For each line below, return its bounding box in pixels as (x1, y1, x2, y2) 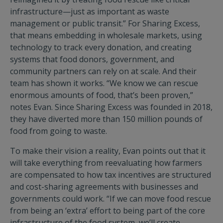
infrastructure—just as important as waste (10, 6, 169, 17)
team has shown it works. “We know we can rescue (10, 78, 198, 89)
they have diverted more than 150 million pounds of (10, 113, 203, 124)
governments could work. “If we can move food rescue (10, 193, 211, 204)
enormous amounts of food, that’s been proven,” (10, 90, 193, 101)
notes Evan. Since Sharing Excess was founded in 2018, (10, 102, 213, 112)
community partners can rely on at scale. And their (10, 66, 197, 77)
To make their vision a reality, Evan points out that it (10, 145, 206, 156)
